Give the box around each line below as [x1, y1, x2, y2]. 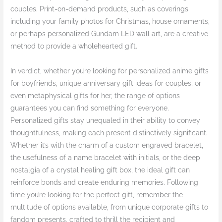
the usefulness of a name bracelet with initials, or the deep [10, 154, 201, 162]
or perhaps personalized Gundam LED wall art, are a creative [10, 30, 209, 38]
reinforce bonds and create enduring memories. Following [10, 178, 199, 187]
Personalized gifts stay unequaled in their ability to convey [10, 116, 201, 125]
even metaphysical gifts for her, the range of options [10, 92, 180, 100]
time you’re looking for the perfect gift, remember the [10, 191, 183, 199]
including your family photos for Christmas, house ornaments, [10, 17, 210, 26]
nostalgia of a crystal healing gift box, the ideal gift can [10, 166, 190, 174]
